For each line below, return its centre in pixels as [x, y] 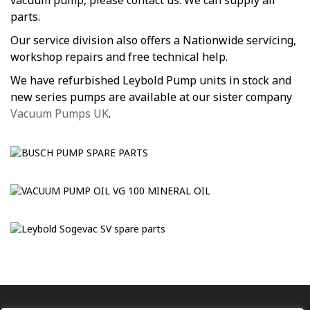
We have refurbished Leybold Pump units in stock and [151, 81]
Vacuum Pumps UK [60, 114]
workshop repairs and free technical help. [119, 57]
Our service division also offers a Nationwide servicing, [153, 40]
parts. [25, 17]
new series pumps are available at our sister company [151, 97]
